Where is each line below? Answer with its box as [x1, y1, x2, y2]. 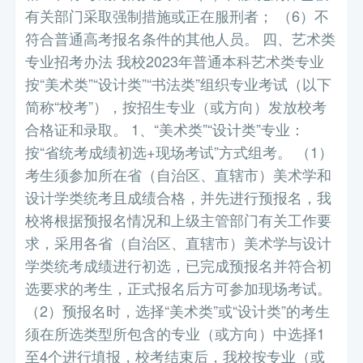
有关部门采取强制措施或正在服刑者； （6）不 [25, 5, 330, 27]
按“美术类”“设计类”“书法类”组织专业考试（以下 [25, 73, 332, 95]
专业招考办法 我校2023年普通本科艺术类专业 [25, 50, 325, 72]
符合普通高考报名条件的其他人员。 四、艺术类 [25, 28, 336, 49]
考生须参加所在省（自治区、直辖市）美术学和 [25, 164, 332, 186]
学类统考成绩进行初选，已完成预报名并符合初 [25, 254, 332, 276]
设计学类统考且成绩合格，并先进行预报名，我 [25, 186, 332, 208]
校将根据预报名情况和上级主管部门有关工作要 [25, 209, 332, 231]
